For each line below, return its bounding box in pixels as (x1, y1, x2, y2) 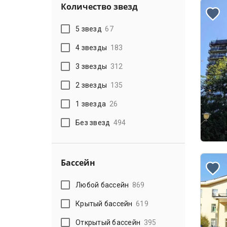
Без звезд (75, 118, 110, 127)
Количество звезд (61, 1, 138, 12)
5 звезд (75, 24, 102, 33)
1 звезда (75, 99, 106, 108)
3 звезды (75, 62, 107, 70)
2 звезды (75, 81, 107, 89)
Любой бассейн (75, 180, 129, 189)
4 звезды (75, 43, 107, 52)
